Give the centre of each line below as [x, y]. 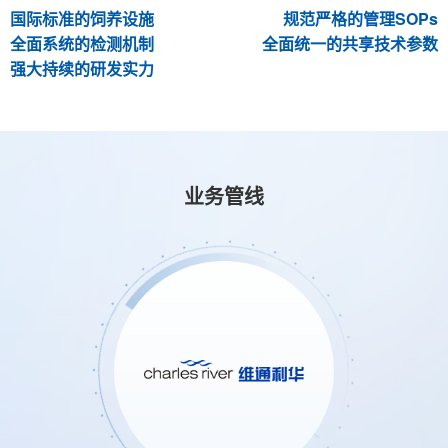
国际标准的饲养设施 [82, 18]
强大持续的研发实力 [82, 68]
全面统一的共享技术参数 [350, 43]
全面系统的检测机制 [82, 43]
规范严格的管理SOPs [360, 18]
